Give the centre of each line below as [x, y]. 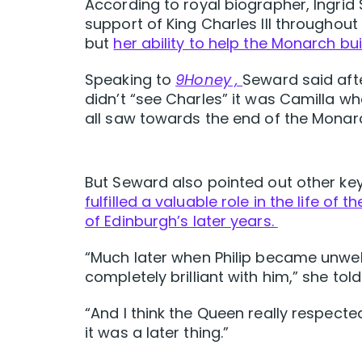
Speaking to [130, 80]
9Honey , [209, 80]
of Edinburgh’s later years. [181, 221]
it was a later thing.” [157, 333]
